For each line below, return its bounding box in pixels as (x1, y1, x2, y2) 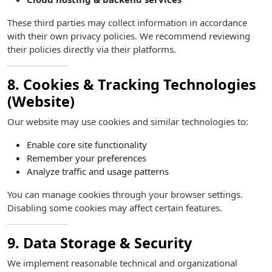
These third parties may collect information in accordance (7, 16, 247, 29)
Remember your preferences (27, 152, 146, 164)
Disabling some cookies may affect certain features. (7, 202, 222, 214)
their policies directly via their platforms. (7, 43, 176, 55)
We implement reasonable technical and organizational (7, 257, 237, 269)
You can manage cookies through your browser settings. (7, 188, 243, 200)
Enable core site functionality (27, 138, 147, 151)
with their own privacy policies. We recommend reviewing (7, 30, 250, 42)
